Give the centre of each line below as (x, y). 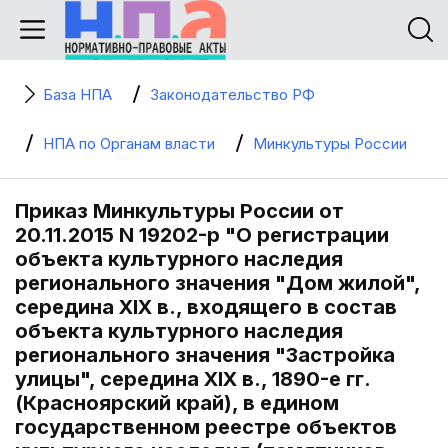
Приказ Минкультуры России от (179, 211)
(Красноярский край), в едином (177, 403)
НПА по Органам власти (129, 143)
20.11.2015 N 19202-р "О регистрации (202, 235)
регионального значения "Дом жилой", (217, 283)
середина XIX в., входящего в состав (206, 307)
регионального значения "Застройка (205, 355)
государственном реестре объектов (206, 427)
